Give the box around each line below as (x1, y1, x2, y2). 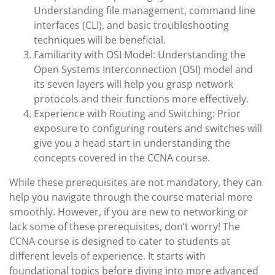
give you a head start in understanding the (34, 136, 230, 150)
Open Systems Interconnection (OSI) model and (34, 63, 253, 76)
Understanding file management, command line (34, 4, 255, 17)
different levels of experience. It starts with (9, 249, 206, 263)
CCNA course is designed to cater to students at (9, 234, 230, 248)
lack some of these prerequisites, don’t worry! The (9, 220, 240, 233)
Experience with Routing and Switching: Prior (34, 107, 241, 120)
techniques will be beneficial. (34, 33, 166, 47)
